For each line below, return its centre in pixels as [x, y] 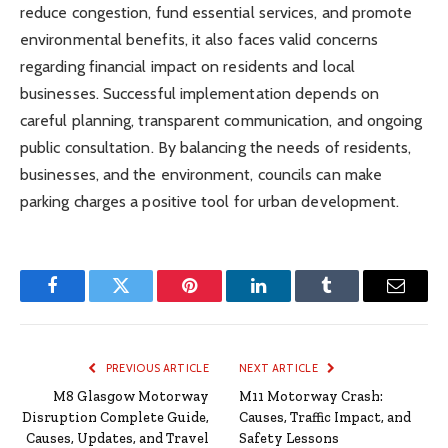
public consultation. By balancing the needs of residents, [216, 147]
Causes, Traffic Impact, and [325, 417]
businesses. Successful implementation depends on [199, 93]
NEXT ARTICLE [280, 367]
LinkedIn [289, 300]
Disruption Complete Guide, [115, 417]
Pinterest [220, 300]
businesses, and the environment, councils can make [201, 174]
